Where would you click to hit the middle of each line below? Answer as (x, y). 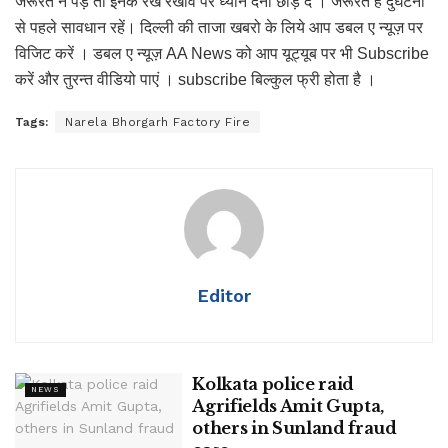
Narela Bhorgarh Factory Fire (157, 121)
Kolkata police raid (273, 383)
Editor (224, 295)
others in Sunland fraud (294, 427)
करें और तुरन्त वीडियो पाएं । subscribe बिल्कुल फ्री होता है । (195, 79)
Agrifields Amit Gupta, (288, 405)
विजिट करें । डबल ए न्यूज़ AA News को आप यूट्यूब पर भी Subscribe (222, 53)
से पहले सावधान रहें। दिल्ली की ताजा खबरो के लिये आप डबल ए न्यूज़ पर (219, 27)
